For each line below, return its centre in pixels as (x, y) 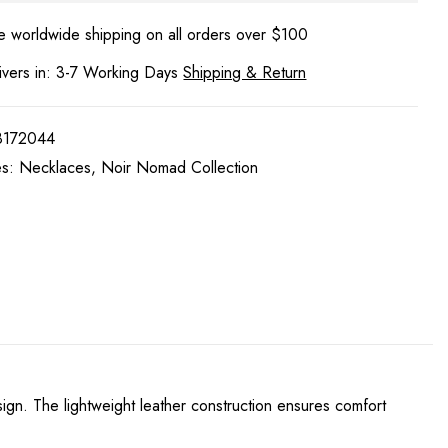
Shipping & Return (245, 73)
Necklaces (55, 167)
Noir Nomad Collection (180, 167)
